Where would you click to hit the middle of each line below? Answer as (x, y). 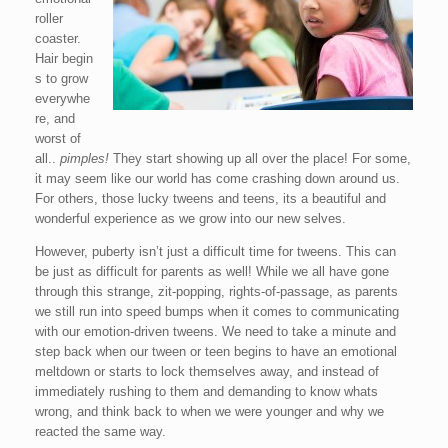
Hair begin (64, 58)
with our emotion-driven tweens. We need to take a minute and (215, 331)
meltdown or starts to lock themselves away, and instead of (207, 371)
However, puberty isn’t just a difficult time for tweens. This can (215, 251)
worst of (58, 138)
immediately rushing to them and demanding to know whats (206, 391)
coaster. (58, 38)
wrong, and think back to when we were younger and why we (209, 411)
